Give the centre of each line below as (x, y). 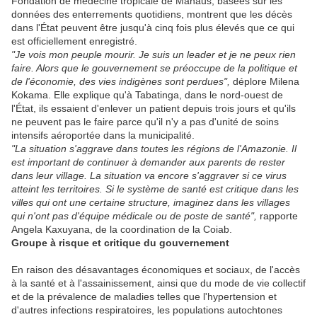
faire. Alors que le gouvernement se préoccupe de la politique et (154, 68)
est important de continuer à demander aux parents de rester (148, 162)
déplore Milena (265, 82)
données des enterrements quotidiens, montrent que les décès (152, 15)
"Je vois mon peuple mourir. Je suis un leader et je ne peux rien (154, 55)
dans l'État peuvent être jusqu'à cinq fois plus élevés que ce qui (153, 28)
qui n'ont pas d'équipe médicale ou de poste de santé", (134, 216)
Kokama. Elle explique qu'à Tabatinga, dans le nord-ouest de (147, 95)
